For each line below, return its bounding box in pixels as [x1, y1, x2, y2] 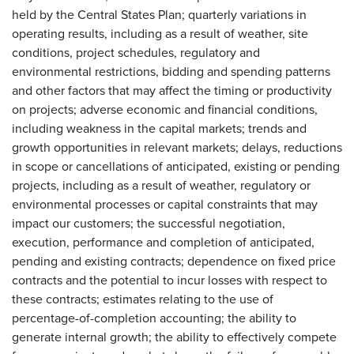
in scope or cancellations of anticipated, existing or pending [12, 157, 340, 175]
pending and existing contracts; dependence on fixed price [12, 252, 336, 269]
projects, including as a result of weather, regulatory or [12, 176, 311, 194]
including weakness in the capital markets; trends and [12, 119, 307, 137]
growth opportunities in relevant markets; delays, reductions [12, 138, 342, 156]
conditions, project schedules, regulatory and [12, 43, 260, 61]
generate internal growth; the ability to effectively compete [12, 328, 337, 345]
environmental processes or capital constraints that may [12, 195, 318, 213]
